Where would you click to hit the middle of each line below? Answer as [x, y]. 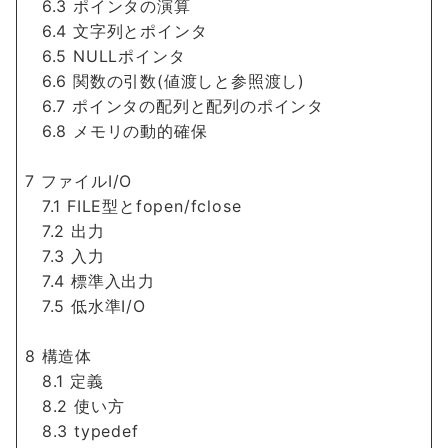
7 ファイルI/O [79, 181]
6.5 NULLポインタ [105, 56]
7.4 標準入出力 [90, 281]
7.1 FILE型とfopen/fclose [133, 206]
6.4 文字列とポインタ [116, 31]
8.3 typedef [82, 431]
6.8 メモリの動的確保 [116, 131]
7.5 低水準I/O [85, 306]
